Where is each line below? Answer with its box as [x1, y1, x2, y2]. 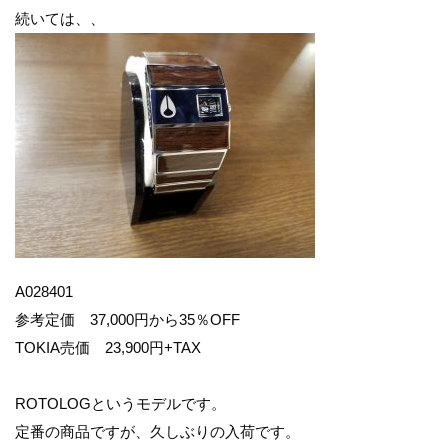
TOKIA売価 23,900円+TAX [15, 339, 201, 356]
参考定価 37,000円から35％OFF [15, 311, 240, 328]
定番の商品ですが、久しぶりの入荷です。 [15, 423, 300, 440]
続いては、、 [15, 10, 105, 27]
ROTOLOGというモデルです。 [15, 395, 226, 412]
